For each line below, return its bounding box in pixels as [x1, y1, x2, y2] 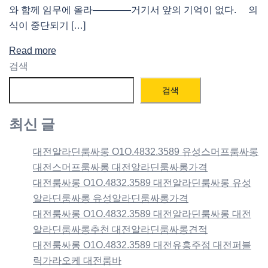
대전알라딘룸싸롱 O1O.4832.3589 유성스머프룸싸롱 [33, 146, 258, 157]
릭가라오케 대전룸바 [33, 255, 121, 266]
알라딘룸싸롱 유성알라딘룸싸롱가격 [33, 193, 188, 203]
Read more [9, 45, 56, 56]
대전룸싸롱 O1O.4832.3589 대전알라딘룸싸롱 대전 [33, 208, 251, 219]
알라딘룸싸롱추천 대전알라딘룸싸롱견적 [33, 224, 208, 234]
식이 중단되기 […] [9, 20, 86, 31]
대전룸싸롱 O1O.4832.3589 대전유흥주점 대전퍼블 [33, 239, 251, 250]
